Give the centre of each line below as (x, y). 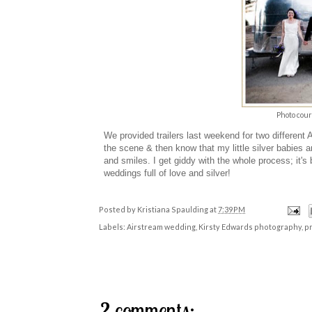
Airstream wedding (161, 227)
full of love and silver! (187, 173)
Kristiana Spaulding (173, 210)
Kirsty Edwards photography (250, 227)
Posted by (118, 210)
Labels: (113, 227)
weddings (123, 173)
